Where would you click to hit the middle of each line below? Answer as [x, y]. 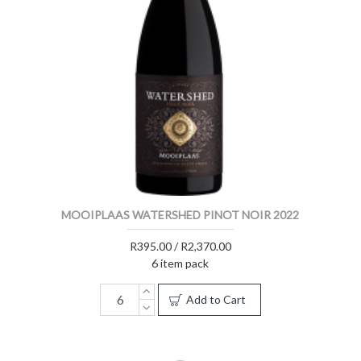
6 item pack [180, 263]
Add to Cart [216, 299]
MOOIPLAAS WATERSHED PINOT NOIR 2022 [180, 214]
